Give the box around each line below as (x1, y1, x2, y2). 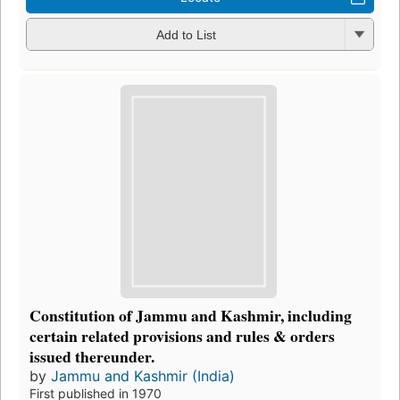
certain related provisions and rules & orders (29, 324, 335, 348)
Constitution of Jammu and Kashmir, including (29, 304, 352, 328)
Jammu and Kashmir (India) (51, 367, 235, 386)
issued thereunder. (29, 345, 154, 369)
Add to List (155, 28, 216, 43)
